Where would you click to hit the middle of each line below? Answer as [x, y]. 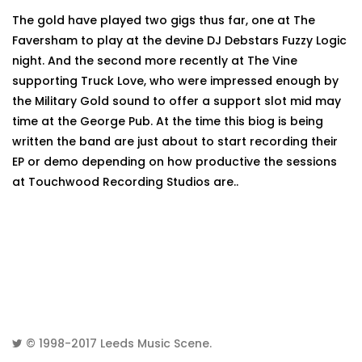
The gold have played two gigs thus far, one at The [164, 20]
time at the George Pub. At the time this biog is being [168, 121]
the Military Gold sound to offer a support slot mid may [177, 101]
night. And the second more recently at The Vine [155, 61]
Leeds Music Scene [155, 343]
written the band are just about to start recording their [175, 141]
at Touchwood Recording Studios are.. [125, 182]
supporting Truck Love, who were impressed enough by [175, 81]
